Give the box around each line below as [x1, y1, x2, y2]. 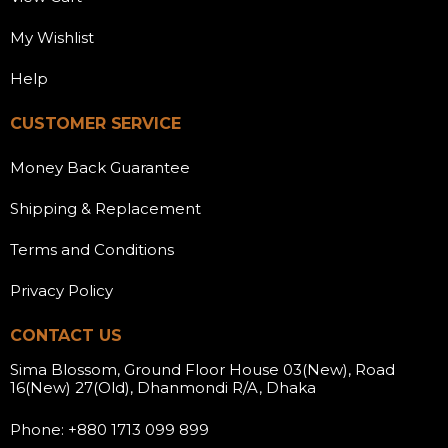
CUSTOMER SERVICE [10, 113, 181, 133]
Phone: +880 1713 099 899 [10, 419, 209, 439]
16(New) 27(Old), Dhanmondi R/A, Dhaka [10, 378, 316, 397]
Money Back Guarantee [10, 157, 190, 177]
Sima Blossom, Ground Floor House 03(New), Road [10, 360, 395, 379]
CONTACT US [10, 325, 122, 345]
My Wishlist [10, 27, 94, 47]
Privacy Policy [10, 280, 113, 300]
